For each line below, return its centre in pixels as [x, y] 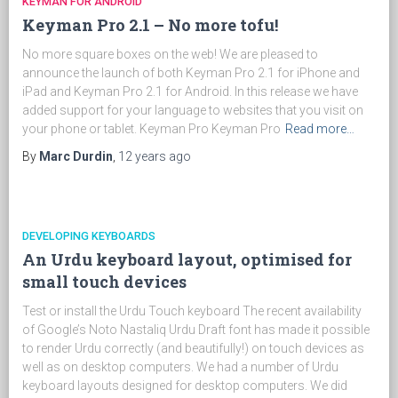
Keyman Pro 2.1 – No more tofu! [150, 25]
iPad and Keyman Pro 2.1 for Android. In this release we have [190, 92]
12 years [142, 156]
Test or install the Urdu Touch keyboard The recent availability [192, 311]
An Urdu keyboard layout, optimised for [187, 259]
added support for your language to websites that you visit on [193, 110]
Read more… [320, 129]
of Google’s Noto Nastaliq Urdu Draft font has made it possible [196, 330]
